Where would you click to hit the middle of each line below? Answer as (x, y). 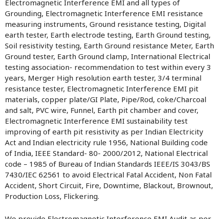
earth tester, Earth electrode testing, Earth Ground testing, (108, 35)
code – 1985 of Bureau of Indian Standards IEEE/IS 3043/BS (108, 164)
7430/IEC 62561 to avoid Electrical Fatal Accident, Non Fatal (108, 175)
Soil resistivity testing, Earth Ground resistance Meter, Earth (109, 45)
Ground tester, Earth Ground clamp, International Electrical (108, 56)
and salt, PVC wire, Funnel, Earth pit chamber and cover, (102, 110)
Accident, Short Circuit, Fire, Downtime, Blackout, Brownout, (109, 185)
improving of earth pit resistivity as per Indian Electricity (104, 131)
